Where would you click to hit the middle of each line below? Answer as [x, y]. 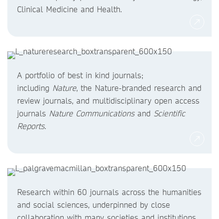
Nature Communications [92, 113]
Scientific [169, 113]
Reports [31, 126]
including [35, 88]
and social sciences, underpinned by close [94, 205]
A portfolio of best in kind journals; [80, 75]
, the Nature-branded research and [139, 88]
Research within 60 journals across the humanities [109, 192]
